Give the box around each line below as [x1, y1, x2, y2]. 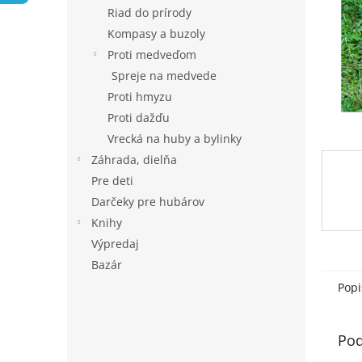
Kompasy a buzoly [107, 26, 205, 41]
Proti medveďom [107, 47, 196, 62]
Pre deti [91, 173, 133, 188]
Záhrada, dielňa [91, 152, 177, 167]
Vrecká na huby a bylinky [107, 131, 242, 146]
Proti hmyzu [107, 89, 172, 104]
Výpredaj [91, 236, 139, 251]
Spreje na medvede [112, 68, 217, 83]
